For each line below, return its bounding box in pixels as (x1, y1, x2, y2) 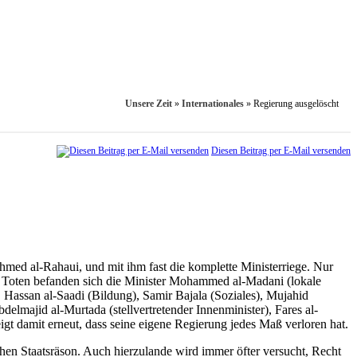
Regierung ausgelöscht (253, 98, 339, 110)
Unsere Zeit (125, 98, 172, 110)
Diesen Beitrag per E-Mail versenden (211, 145, 351, 157)
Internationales (182, 98, 244, 110)
